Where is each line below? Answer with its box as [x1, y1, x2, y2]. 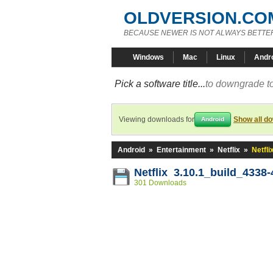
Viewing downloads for [119, 115, 194, 124]
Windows [133, 53, 164, 62]
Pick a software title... [115, 79, 205, 89]
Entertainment [157, 146, 206, 154]
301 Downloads [134, 179, 186, 187]
